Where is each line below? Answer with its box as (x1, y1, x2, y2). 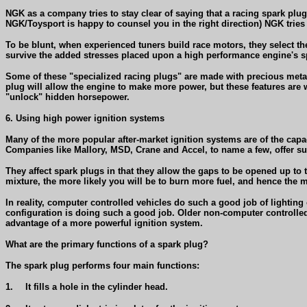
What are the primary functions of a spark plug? (5, 238, 208, 249)
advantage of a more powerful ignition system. (5, 217, 203, 228)
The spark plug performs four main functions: (5, 260, 199, 271)
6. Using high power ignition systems (5, 112, 164, 123)
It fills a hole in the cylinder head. (25, 281, 168, 292)
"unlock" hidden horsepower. (5, 91, 130, 102)
